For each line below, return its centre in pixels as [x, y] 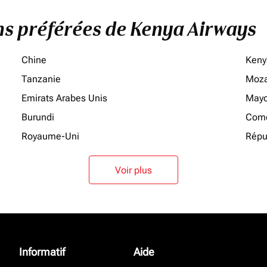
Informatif [42, 252]
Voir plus [133, 170]
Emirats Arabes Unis [64, 98]
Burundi [38, 117]
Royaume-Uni [50, 136]
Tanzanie [41, 79]
